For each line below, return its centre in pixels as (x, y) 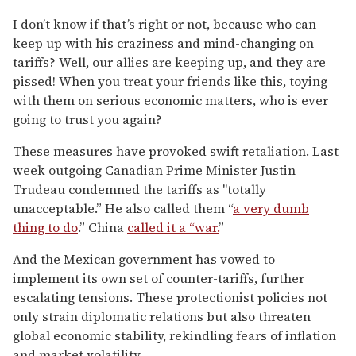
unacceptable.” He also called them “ (123, 208)
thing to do (45, 227)
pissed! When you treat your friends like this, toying (170, 81)
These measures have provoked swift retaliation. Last (176, 151)
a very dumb (271, 208)
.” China (103, 227)
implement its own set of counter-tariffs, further (159, 278)
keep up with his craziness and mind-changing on (163, 43)
